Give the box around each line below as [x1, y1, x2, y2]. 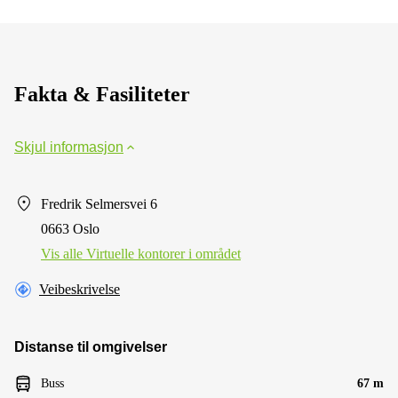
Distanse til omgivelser [14, 338, 167, 354]
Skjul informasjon [14, 139, 123, 155]
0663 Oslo [41, 220, 99, 236]
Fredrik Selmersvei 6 [41, 195, 157, 211]
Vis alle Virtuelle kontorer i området [41, 245, 241, 261]
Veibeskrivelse [39, 281, 120, 297]
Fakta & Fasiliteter [14, 82, 190, 106]
